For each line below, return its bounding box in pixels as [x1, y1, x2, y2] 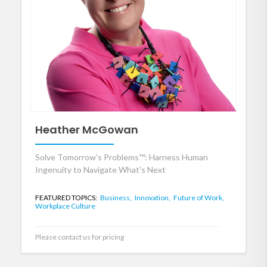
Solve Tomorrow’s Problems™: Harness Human [35, 151, 208, 162]
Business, [100, 193, 133, 202]
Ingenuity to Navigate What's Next [35, 164, 166, 175]
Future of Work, [173, 193, 224, 202]
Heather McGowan [35, 122, 138, 137]
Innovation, [135, 193, 172, 202]
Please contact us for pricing [35, 232, 124, 241]
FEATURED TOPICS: [35, 193, 98, 202]
